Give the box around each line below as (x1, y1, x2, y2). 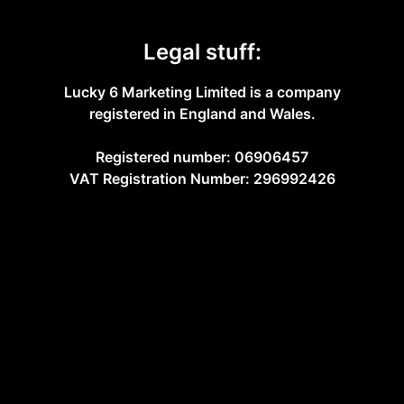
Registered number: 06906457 (96, 148, 308, 167)
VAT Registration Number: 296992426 (69, 170, 335, 188)
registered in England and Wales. (88, 105, 316, 124)
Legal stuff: (142, 39, 262, 66)
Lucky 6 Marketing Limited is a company (63, 83, 341, 102)
